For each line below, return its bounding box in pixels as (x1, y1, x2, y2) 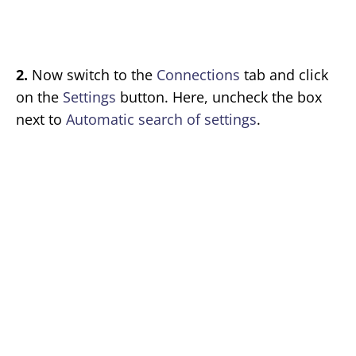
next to (16, 110, 66, 130)
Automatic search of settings (66, 110, 257, 130)
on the (16, 87, 63, 107)
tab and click (240, 65, 328, 85)
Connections (157, 65, 240, 85)
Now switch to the (28, 65, 157, 85)
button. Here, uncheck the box (116, 87, 322, 107)
